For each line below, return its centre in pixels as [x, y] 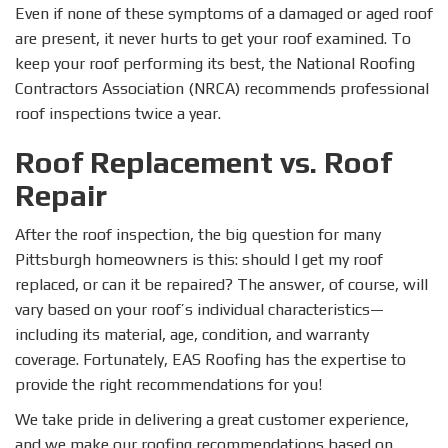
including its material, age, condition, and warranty [192, 335]
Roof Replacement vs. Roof [203, 163]
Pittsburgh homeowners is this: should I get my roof [199, 260]
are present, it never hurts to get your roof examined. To [213, 39]
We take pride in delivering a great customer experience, [212, 420]
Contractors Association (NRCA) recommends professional [222, 89]
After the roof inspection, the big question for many [198, 235]
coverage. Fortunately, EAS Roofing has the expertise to [210, 360]
